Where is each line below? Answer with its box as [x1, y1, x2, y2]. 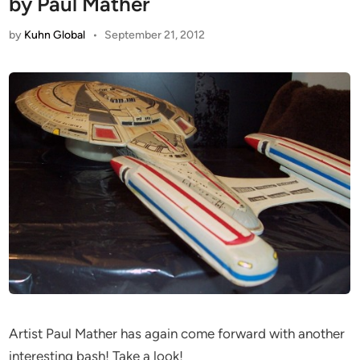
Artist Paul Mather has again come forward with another [9, 325, 346, 342]
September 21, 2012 [104, 27, 205, 42]
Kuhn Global [24, 27, 86, 42]
